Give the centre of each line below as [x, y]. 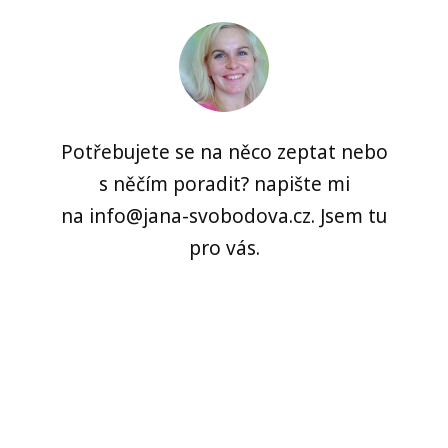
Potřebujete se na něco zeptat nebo [224, 152]
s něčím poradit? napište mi [224, 184]
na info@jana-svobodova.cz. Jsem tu [224, 216]
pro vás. [224, 248]
